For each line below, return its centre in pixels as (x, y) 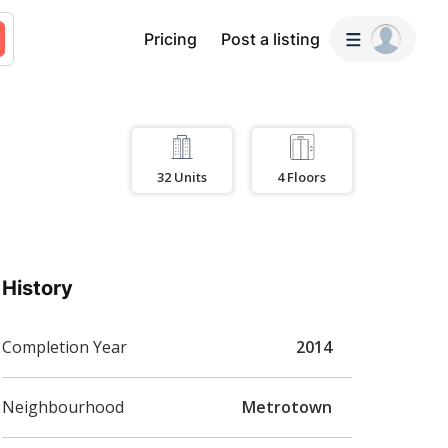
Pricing (170, 39)
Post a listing (270, 39)
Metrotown (286, 407)
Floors (306, 176)
